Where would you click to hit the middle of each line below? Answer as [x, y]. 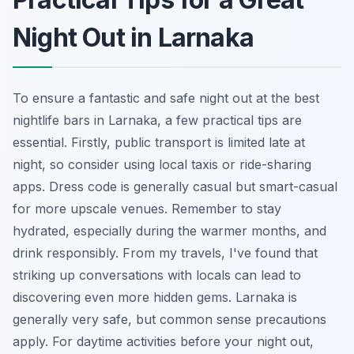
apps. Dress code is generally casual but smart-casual [175, 186]
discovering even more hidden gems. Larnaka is [155, 297]
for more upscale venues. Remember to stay [147, 208]
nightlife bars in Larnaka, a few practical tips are [157, 120]
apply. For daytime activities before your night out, [163, 341]
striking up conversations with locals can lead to [157, 275]
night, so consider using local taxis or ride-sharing [162, 164]
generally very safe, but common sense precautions [169, 319]
